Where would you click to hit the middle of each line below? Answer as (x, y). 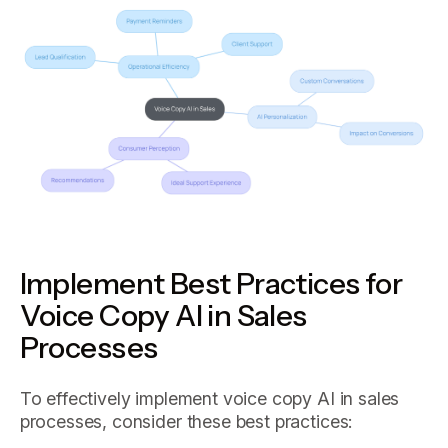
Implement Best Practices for (211, 282)
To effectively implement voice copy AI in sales (209, 399)
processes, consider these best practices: (186, 422)
